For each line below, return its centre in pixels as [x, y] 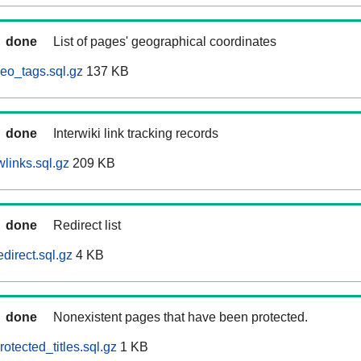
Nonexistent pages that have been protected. [180, 317]
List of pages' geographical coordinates [165, 42]
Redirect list [87, 226]
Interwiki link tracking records [136, 134]
